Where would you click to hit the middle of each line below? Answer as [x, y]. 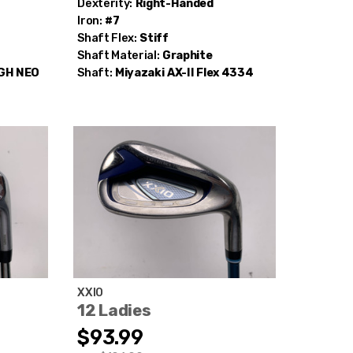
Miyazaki [139, 72]
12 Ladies [114, 310]
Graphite [188, 55]
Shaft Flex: [107, 38]
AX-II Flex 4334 [210, 72]
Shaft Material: [119, 55]
